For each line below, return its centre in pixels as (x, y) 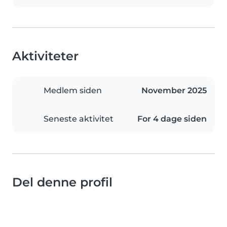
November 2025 (174, 91)
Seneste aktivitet (79, 119)
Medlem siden (73, 91)
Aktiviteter (45, 56)
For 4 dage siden (172, 119)
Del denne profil (62, 182)
